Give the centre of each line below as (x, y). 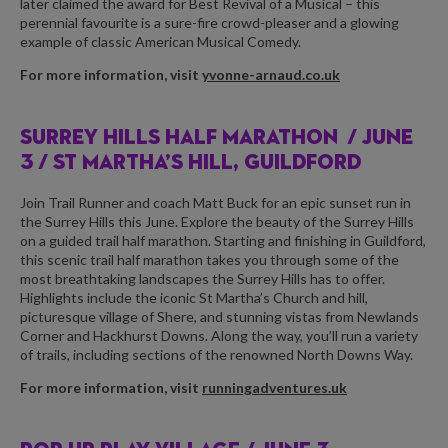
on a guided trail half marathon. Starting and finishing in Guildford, (223, 241)
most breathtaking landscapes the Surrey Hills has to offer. (202, 279)
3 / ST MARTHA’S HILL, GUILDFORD (190, 163)
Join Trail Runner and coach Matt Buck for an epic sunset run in (215, 203)
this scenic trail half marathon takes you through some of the (209, 260)
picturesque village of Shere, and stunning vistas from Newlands (219, 317)
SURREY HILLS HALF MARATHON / (191, 138)
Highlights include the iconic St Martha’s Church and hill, (194, 298)
